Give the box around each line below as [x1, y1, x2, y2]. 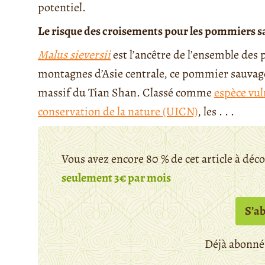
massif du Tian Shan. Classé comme [38, 84, 214, 101]
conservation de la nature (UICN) [38, 103, 198, 119]
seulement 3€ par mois [62, 169, 171, 186]
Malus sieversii [38, 46, 111, 63]
